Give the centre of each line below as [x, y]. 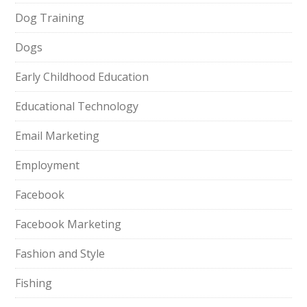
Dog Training [50, 18]
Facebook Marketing [69, 224]
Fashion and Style [60, 254]
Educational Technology [77, 106]
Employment [48, 165]
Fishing [34, 283]
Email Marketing [58, 136]
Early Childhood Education [82, 77]
